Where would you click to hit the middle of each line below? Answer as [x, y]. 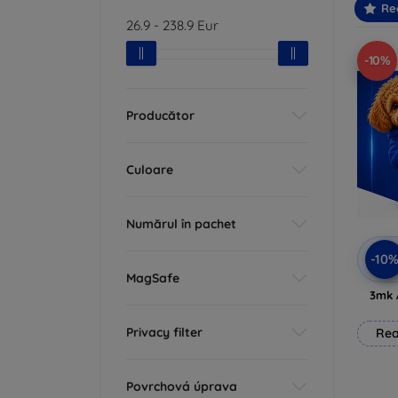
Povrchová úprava [182, 386]
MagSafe [153, 278]
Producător [160, 115]
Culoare [150, 169]
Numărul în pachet [181, 223]
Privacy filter [164, 332]
